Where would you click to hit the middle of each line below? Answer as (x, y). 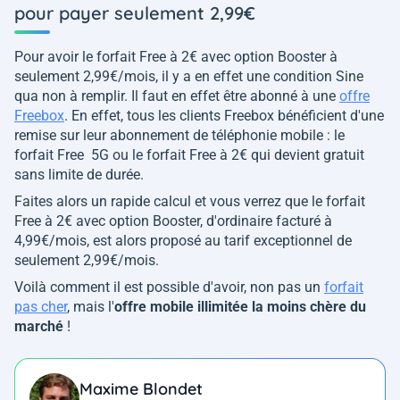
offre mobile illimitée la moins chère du (240, 307)
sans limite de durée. (81, 175)
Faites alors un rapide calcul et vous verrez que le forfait (190, 202)
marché (39, 327)
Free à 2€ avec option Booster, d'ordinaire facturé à (173, 221)
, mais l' (91, 307)
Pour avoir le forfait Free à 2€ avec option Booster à (176, 57)
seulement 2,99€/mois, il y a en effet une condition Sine (189, 77)
